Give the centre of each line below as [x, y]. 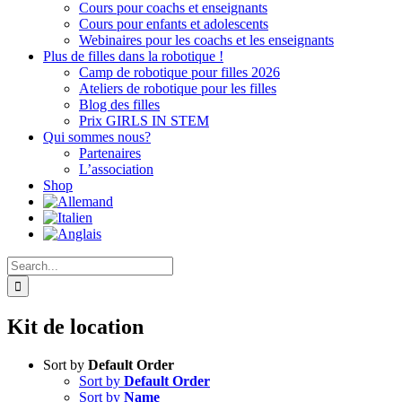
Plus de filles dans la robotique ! [133, 56]
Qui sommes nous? [97, 137]
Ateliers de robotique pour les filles [178, 88]
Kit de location [75, 326]
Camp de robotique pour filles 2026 [179, 72]
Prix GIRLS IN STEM [144, 121]
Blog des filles [119, 105]
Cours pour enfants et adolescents [174, 24]
